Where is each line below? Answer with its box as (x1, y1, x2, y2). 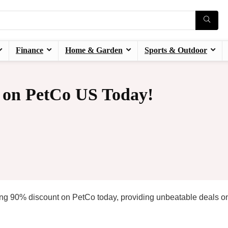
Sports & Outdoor (145, 46, 207, 55)
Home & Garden (65, 46, 123, 55)
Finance (16, 46, 43, 55)
